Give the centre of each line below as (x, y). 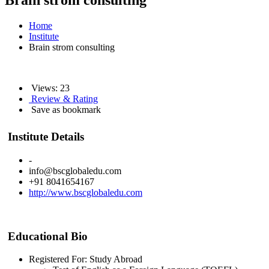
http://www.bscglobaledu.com (86, 193)
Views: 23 (49, 88)
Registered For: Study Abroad (86, 259)
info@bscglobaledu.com (75, 171)
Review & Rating (63, 99)
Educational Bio (46, 236)
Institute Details (44, 137)
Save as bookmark (65, 110)
